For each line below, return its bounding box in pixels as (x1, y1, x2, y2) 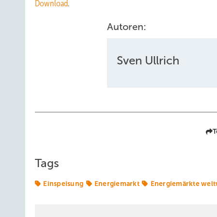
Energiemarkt (94, 180, 139, 187)
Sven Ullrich (116, 54, 179, 67)
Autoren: (107, 21, 146, 32)
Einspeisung (43, 180, 83, 187)
